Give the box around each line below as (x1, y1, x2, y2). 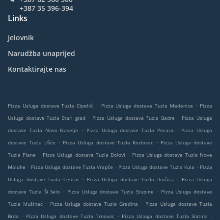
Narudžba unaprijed (8, 49, 75, 58)
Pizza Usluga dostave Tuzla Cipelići (8, 102, 94, 109)
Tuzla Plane (8, 151, 36, 158)
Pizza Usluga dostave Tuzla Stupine (67, 188, 154, 195)
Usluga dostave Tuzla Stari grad (8, 114, 85, 121)
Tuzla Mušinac (8, 200, 43, 207)
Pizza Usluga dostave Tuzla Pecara (86, 127, 173, 134)
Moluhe (8, 164, 26, 170)
